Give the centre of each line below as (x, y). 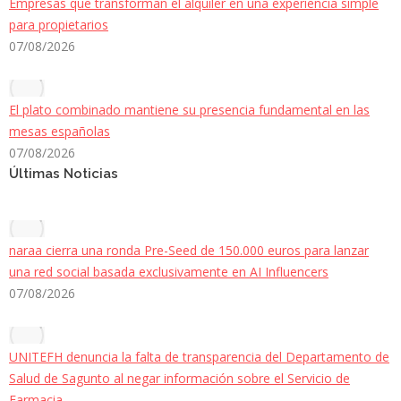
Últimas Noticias (64, 173)
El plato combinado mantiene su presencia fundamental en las (189, 109)
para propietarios (59, 24)
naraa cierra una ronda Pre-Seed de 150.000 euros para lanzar (189, 250)
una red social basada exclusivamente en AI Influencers (169, 271)
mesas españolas (60, 131)
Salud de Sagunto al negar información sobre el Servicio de (179, 378)
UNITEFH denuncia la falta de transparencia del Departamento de (199, 356)
